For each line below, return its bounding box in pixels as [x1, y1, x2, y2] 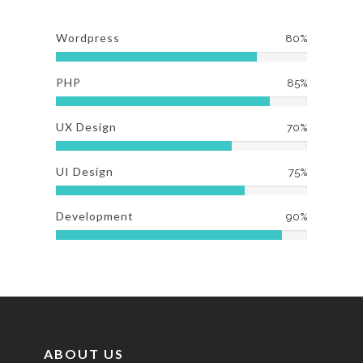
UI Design [56, 164, 113, 178]
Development [56, 209, 134, 223]
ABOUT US [44, 346, 124, 361]
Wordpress [56, 31, 120, 45]
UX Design [56, 120, 117, 134]
